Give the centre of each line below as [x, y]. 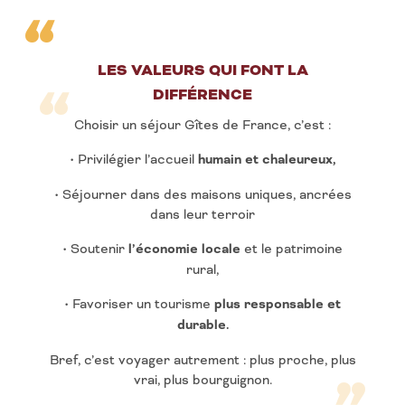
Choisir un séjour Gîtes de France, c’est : [202, 125]
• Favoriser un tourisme [139, 304]
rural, [202, 269]
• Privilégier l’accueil [134, 159]
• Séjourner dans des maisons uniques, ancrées [202, 194]
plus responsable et [278, 305]
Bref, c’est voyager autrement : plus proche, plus [202, 360]
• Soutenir [95, 249]
